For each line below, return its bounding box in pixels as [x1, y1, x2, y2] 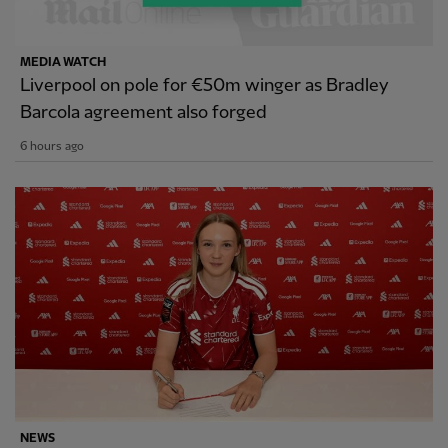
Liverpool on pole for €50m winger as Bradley [20, 75, 389, 95]
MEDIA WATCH [20, 55, 106, 69]
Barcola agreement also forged [20, 102, 267, 122]
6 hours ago [20, 139, 84, 153]
